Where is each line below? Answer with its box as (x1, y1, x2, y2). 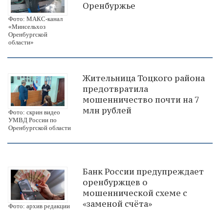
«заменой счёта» (83, 198, 152, 210)
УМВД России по (8, 116, 57, 124)
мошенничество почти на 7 (83, 94, 199, 105)
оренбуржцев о (83, 177, 148, 188)
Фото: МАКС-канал (8, 15, 63, 22)
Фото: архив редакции (8, 202, 70, 210)
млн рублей (83, 105, 131, 116)
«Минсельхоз (8, 22, 45, 30)
